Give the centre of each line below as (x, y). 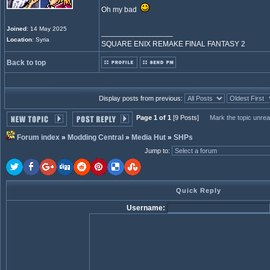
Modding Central (96, 137)
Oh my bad (121, 10)
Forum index (38, 137)
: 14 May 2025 (47, 29)
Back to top (26, 63)
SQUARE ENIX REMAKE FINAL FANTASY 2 (173, 44)
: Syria (41, 39)
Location (19, 39)
